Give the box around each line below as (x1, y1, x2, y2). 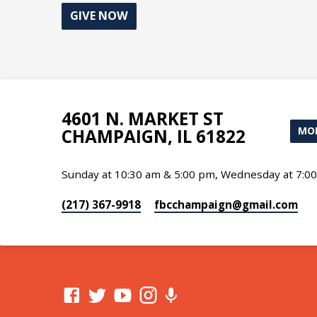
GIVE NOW (70, 7, 129, 23)
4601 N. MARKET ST (62, 107, 224, 130)
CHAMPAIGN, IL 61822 (62, 125, 246, 148)
